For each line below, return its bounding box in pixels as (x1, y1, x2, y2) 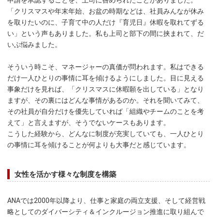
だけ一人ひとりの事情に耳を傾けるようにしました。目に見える (7, 74, 204, 82)
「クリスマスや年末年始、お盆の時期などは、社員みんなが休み (7, 7, 204, 15)
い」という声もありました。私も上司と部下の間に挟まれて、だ (7, 30, 204, 38)
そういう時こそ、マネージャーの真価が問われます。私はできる (7, 63, 204, 71)
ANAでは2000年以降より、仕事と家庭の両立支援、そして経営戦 (7, 197, 205, 205)
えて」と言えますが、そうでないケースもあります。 (7, 119, 170, 127)
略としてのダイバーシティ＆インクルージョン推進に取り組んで (7, 208, 204, 216)
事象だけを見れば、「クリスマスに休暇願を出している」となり (7, 85, 204, 93)
